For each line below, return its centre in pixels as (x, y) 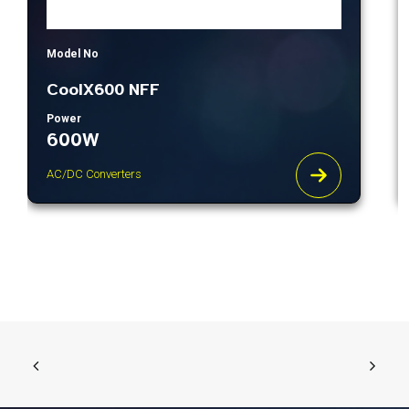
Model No (73, 54)
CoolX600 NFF (103, 90)
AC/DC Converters (94, 174)
